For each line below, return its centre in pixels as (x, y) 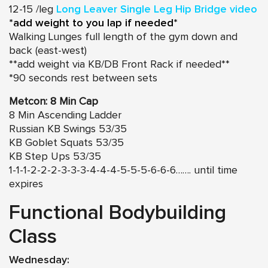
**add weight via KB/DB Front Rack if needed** (119, 65)
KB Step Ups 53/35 (55, 157)
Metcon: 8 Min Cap (54, 102)
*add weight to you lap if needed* (93, 24)
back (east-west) (48, 51)
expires (26, 185)
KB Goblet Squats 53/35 (66, 143)
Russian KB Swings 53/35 (68, 130)
